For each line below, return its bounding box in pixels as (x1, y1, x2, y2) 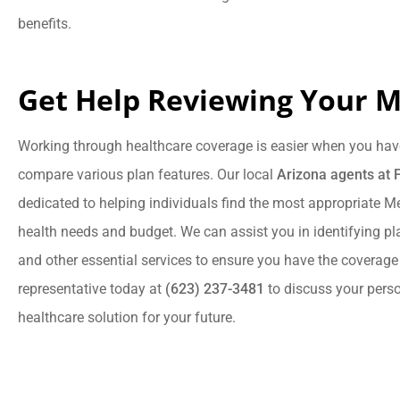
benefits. (18, 15, 71, 33)
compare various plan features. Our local (18, 166, 277, 184)
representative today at (18, 280, 165, 298)
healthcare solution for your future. (18, 309, 236, 327)
